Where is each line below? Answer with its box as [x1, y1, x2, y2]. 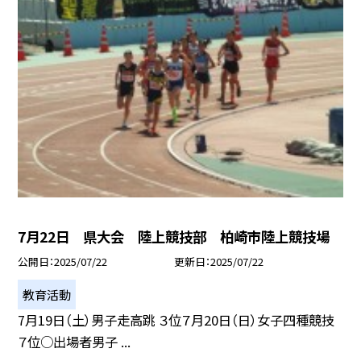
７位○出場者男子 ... [18, 331, 131, 351]
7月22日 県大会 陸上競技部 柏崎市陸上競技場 [18, 226, 330, 247]
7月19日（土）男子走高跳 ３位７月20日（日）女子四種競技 [18, 309, 335, 330]
